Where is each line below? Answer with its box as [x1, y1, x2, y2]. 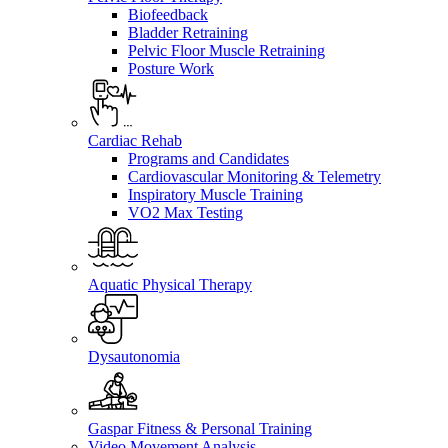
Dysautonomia [88, 348, 180, 366]
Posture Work [128, 60, 214, 78]
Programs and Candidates [128, 150, 289, 168]
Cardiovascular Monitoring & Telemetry [128, 168, 381, 186]
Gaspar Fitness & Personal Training [88, 420, 312, 438]
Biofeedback [128, 6, 208, 24]
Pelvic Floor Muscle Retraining [128, 42, 325, 60]
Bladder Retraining [128, 24, 248, 42]
